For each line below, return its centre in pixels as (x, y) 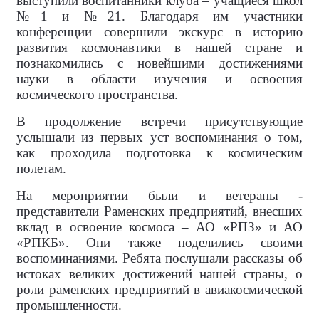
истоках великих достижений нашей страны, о (159, 274)
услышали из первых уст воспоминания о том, (159, 137)
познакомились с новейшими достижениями (159, 63)
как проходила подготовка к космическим (159, 153)
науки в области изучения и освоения (159, 79)
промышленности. (69, 305)
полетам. (41, 169)
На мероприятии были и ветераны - (159, 196)
